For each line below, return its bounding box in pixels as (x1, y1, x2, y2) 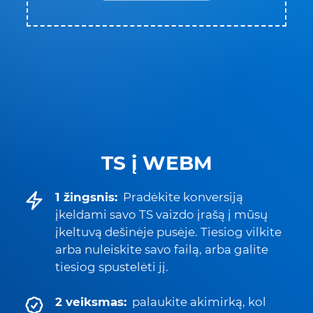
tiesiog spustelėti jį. (55, 260, 168, 274)
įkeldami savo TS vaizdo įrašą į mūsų (55, 208, 268, 221)
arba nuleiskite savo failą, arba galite (55, 242, 268, 256)
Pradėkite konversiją (123, 190, 243, 204)
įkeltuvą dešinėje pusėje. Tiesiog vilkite (55, 225, 282, 239)
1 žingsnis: (55, 190, 117, 204)
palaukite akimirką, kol (132, 295, 266, 309)
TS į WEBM (101, 151, 212, 175)
